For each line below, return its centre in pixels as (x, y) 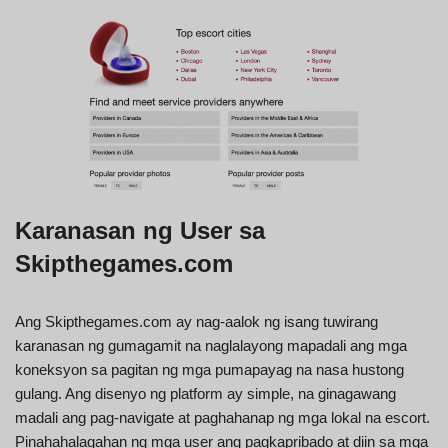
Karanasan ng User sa (140, 230)
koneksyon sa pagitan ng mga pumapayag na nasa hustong (209, 369)
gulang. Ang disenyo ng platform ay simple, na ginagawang (205, 393)
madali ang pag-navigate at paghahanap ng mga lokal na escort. (222, 417)
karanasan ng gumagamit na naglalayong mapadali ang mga (211, 345)
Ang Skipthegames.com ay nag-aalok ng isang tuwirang (196, 321)
